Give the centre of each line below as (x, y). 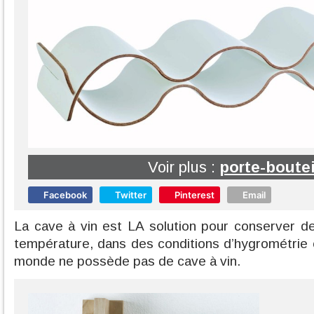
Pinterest (194, 195)
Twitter (131, 195)
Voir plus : (184, 167)
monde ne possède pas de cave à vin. (128, 261)
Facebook (65, 195)
